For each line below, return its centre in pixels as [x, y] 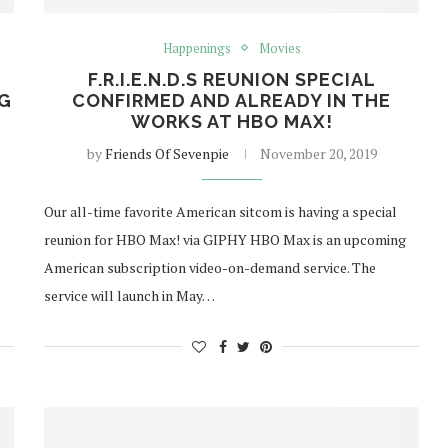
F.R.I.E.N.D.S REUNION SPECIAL [231, 79]
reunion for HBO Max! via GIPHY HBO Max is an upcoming [225, 239]
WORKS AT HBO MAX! [231, 121]
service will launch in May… [130, 295]
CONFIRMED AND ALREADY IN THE [232, 100]
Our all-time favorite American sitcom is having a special [221, 211]
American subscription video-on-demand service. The [210, 267]
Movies [279, 47]
